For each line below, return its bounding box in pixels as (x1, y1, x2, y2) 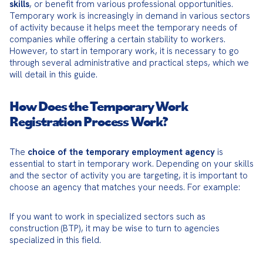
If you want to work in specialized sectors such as (9, 211, 205, 222)
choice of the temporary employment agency (28, 146, 215, 158)
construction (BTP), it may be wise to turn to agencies (9, 222, 220, 234)
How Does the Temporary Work (9, 96, 188, 115)
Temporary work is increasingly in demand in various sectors (9, 10, 250, 22)
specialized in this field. (9, 234, 101, 246)
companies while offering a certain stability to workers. (9, 33, 225, 45)
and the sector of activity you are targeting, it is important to (9, 170, 248, 181)
